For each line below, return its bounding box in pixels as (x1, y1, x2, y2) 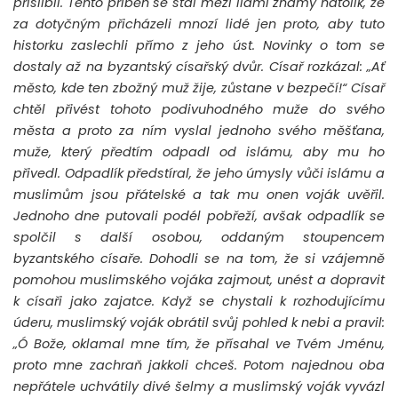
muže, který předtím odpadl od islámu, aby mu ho (13, 142, 385, 161)
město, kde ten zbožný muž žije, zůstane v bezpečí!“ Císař (13, 78, 385, 97)
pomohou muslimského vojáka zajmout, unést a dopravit (13, 270, 385, 289)
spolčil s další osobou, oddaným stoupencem (13, 227, 385, 246)
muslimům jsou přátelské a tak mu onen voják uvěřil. (13, 185, 385, 203)
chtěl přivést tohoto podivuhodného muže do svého (13, 99, 385, 118)
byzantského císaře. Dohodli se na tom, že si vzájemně (13, 249, 385, 267)
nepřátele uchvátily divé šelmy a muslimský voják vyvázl (13, 377, 385, 395)
